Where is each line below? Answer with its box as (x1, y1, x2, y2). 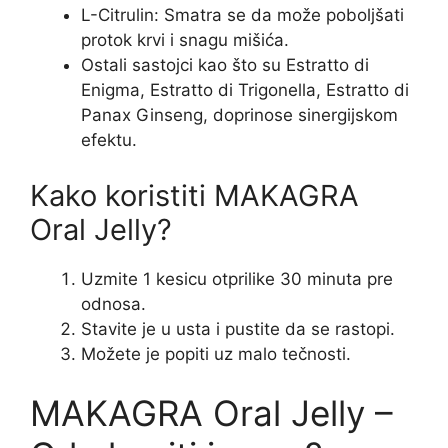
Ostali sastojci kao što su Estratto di (81, 55, 369, 76)
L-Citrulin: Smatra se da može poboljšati (81, 5, 404, 26)
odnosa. (81, 293, 146, 314)
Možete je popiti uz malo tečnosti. (81, 343, 351, 364)
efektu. (81, 130, 137, 151)
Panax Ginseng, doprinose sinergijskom (81, 105, 398, 126)
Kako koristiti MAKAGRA (30, 177, 359, 213)
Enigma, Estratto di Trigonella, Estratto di (81, 80, 409, 101)
